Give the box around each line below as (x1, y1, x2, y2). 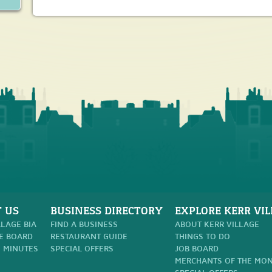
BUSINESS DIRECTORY (50, 205, 163, 217)
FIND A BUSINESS (50, 219, 118, 229)
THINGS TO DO (175, 231, 230, 241)
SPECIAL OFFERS (50, 243, 114, 253)
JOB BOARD (175, 243, 219, 253)
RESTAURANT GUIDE (50, 231, 127, 241)
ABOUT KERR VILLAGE (175, 219, 259, 229)
